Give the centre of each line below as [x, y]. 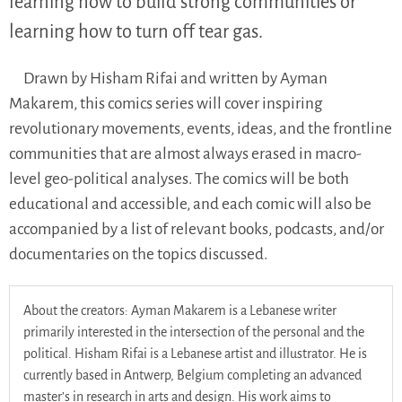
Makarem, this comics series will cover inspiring [166, 104]
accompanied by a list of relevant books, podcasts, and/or [197, 230]
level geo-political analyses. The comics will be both [179, 179]
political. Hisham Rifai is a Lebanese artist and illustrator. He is [195, 353]
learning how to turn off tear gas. [136, 31]
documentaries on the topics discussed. [138, 255]
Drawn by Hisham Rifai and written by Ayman [175, 79]
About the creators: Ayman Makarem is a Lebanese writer [180, 310]
